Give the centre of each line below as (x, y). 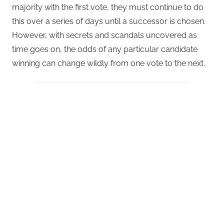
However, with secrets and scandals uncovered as (104, 35)
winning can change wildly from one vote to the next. (108, 63)
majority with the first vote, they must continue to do (108, 7)
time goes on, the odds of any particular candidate (105, 49)
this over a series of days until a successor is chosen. (109, 21)
